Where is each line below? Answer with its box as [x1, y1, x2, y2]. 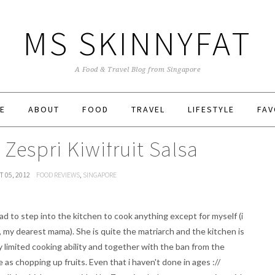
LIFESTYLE [187, 104, 234, 115]
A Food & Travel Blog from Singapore [74, 66, 201, 74]
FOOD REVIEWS [36, 170, 80, 179]
